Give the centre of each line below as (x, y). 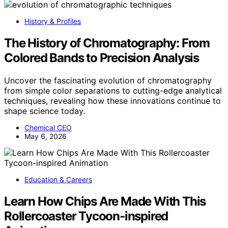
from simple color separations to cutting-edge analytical (113, 90)
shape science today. (45, 111)
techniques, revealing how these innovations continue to (112, 101)
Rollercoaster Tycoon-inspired (86, 216)
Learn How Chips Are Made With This (105, 201)
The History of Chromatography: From (107, 43)
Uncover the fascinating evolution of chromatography (108, 80)
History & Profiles (53, 21)
